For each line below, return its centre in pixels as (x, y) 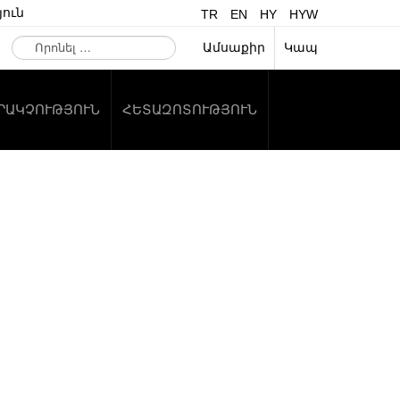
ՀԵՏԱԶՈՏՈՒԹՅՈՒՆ (190, 110)
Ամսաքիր (234, 48)
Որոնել (32, 39)
